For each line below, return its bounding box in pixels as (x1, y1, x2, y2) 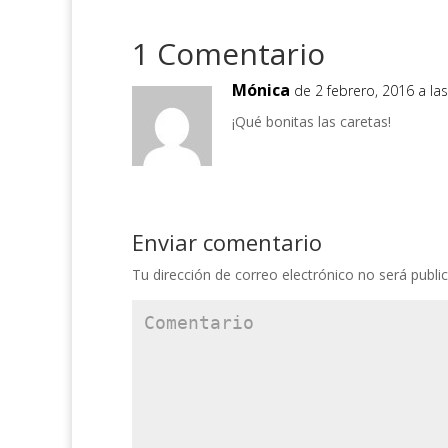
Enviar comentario (132, 226, 322, 257)
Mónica (232, 78, 290, 101)
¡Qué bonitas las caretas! (232, 111, 391, 131)
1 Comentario (132, 32, 325, 74)
